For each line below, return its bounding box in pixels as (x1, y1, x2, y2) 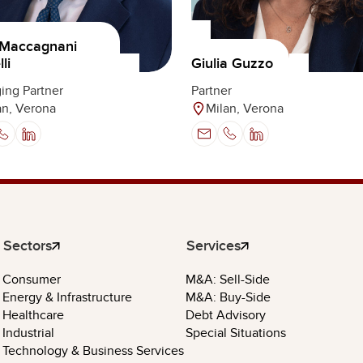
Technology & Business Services (2, 343, 184, 360)
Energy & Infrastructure (2, 289, 132, 306)
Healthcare (2, 307, 64, 324)
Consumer (2, 271, 61, 288)
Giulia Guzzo (191, 54, 273, 73)
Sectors (3, 237, 52, 255)
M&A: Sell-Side (186, 271, 271, 288)
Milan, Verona (206, 100, 284, 117)
